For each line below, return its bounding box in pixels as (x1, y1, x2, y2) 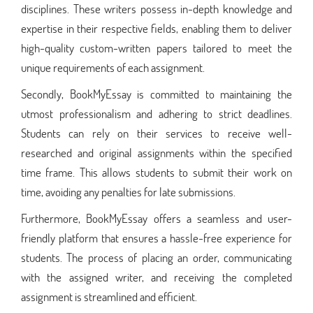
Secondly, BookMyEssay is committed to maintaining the (21, 85, 292, 102)
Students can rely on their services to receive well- (21, 124, 292, 141)
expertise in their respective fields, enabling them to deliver (21, 20, 292, 36)
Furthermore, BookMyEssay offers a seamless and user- (21, 210, 292, 226)
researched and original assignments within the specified (21, 144, 292, 161)
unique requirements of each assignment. (21, 59, 205, 75)
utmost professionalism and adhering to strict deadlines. (21, 105, 292, 122)
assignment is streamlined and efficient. (21, 288, 197, 305)
